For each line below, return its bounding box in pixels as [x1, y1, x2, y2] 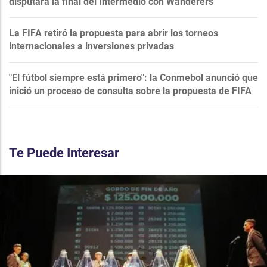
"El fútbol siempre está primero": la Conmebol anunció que [9, 72, 258, 83]
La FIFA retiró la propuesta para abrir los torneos [9, 27, 218, 39]
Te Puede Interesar [9, 145, 119, 160]
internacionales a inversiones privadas [9, 40, 174, 52]
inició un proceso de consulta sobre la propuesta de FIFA [9, 85, 252, 97]
